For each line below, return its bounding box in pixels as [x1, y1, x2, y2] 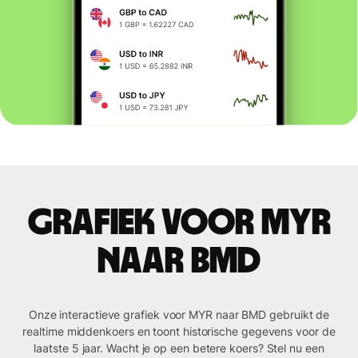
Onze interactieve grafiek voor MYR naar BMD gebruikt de [28, 308, 330, 322]
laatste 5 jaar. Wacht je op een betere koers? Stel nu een [34, 341, 324, 356]
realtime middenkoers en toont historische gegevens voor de [22, 324, 336, 339]
